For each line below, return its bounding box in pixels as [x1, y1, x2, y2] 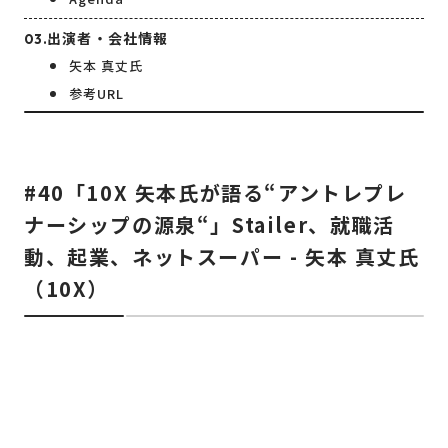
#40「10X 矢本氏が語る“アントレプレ [24, 178, 407, 208]
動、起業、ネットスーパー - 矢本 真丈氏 [24, 242, 420, 272]
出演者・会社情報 [47, 28, 169, 49]
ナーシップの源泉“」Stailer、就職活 [24, 210, 395, 240]
